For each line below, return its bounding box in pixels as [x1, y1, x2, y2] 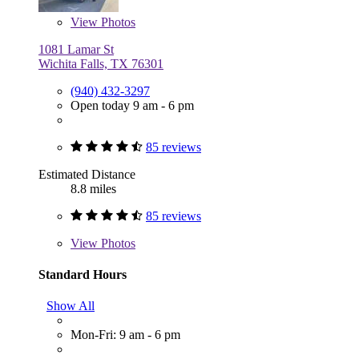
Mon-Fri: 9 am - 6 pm [71, 328, 180, 342]
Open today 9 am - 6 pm [71, 98, 194, 112]
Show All [46, 299, 95, 313]
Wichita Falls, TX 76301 [38, 56, 163, 71]
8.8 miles [71, 181, 116, 196]
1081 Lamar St [38, 42, 114, 56]
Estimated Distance [38, 167, 135, 181]
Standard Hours [38, 267, 127, 281]
